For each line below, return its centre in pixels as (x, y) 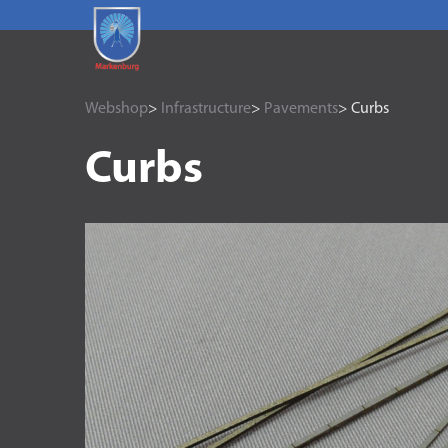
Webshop (116, 109)
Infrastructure (205, 109)
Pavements (300, 109)
